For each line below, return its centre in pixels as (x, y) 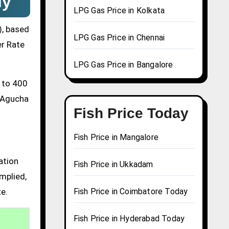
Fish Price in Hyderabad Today (129, 219)
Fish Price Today (131, 113)
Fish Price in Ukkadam (113, 165)
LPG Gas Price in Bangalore (123, 65)
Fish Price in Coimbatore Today (131, 192)
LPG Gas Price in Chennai (119, 38)
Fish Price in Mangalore (116, 138)
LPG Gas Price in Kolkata (119, 11)
